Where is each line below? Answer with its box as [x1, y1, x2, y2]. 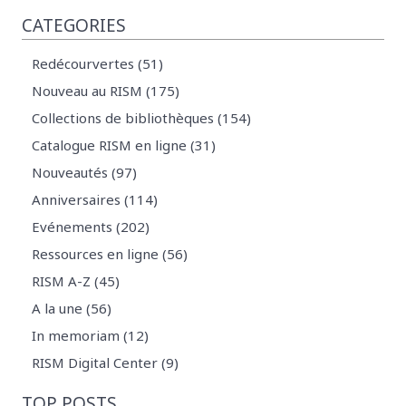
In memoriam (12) [32, 326, 150, 345]
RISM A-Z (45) [32, 272, 121, 291]
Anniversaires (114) [32, 190, 159, 209]
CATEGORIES [22, 13, 126, 37]
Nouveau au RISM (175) [32, 82, 180, 101]
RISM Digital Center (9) [32, 353, 179, 372]
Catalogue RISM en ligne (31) [32, 136, 217, 155]
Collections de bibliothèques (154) [32, 109, 252, 128]
